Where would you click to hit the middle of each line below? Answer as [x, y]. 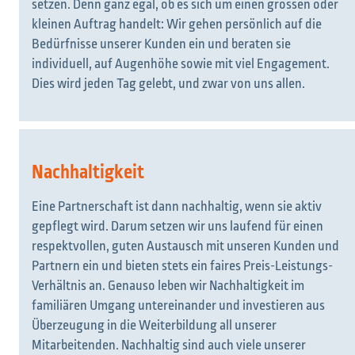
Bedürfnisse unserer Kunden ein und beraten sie [161, 44]
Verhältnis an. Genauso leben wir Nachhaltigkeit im [168, 286]
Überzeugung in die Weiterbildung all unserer [154, 325]
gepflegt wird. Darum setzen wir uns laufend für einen [177, 226]
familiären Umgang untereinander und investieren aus [178, 305]
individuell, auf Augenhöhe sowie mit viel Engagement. [181, 64]
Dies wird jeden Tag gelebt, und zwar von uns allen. [168, 84]
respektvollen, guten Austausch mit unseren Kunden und [185, 246]
